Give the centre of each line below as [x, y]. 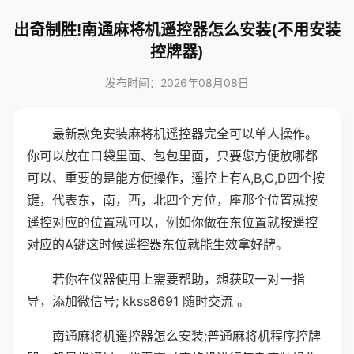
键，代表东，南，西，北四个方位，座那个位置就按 [172, 200]
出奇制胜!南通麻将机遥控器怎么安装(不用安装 [177, 30]
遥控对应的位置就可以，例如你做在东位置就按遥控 [172, 222]
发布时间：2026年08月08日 [177, 83]
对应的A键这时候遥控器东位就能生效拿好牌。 [158, 244]
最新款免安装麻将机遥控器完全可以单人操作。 [185, 134]
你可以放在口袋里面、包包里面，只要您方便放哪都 [172, 156]
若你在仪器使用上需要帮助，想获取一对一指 [179, 279]
